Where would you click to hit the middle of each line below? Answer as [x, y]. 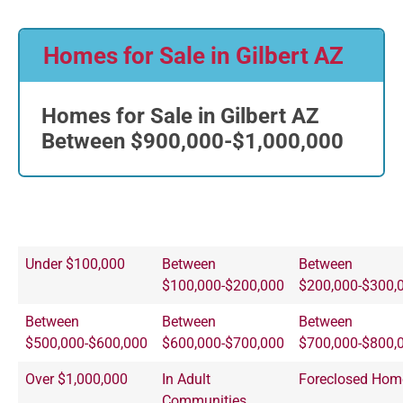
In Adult [186, 380]
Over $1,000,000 [76, 380]
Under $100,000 [75, 264]
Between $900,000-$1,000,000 [193, 141]
